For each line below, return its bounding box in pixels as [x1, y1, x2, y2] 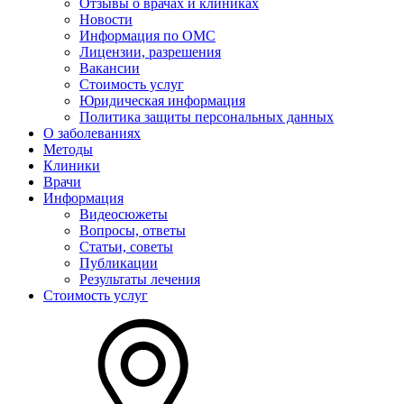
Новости [79, 12, 133, 28]
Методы [43, 142, 93, 158]
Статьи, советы [79, 239, 173, 255]
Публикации [79, 255, 158, 271]
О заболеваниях [43, 125, 141, 142]
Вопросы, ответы [79, 223, 186, 239]
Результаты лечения [79, 271, 200, 288]
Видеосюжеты [79, 207, 168, 223]
